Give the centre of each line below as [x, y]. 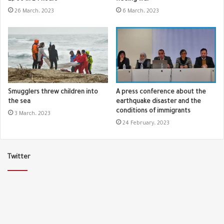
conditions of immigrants [153, 112]
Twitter [19, 157]
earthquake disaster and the [158, 102]
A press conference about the [161, 93]
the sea [19, 102]
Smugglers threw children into [53, 93]
